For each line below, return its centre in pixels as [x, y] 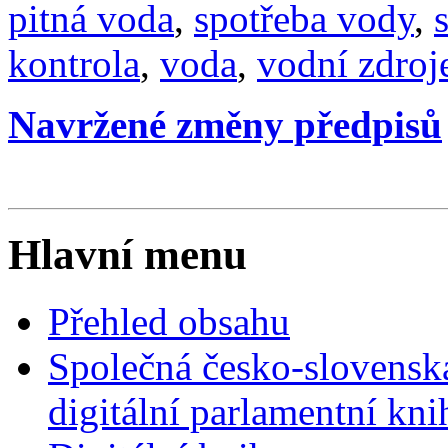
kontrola [74, 64]
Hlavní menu [127, 255]
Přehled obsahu [169, 322]
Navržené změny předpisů [225, 125]
